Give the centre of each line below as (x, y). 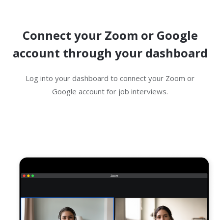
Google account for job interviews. (110, 91)
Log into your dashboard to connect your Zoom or (110, 78)
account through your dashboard (110, 53)
